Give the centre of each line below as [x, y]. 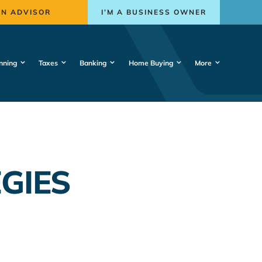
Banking [93, 63]
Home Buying [151, 63]
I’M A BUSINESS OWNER [154, 12]
